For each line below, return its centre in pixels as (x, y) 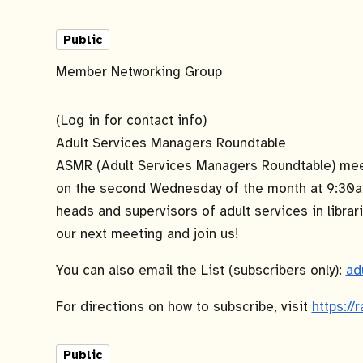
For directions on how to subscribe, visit (184, 307)
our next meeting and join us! (147, 234)
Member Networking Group (139, 72)
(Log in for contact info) (131, 120)
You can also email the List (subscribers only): (201, 270)
